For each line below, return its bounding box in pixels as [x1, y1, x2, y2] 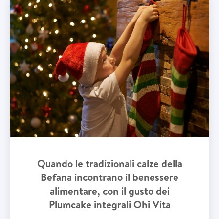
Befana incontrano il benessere [41, 170, 178, 184]
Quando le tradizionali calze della [37, 156, 182, 171]
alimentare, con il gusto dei [49, 184, 170, 198]
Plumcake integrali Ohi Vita [48, 197, 171, 212]
